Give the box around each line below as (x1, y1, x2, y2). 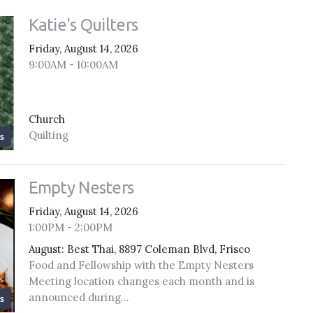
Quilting (28, 128, 68, 142)
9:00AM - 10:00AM (28, 58, 118, 71)
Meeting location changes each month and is (28, 275, 254, 289)
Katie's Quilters (28, 15, 138, 34)
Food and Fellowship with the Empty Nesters (28, 259, 254, 272)
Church (28, 112, 65, 126)
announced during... (28, 291, 129, 305)
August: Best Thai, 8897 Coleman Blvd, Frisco (28, 242, 250, 256)
